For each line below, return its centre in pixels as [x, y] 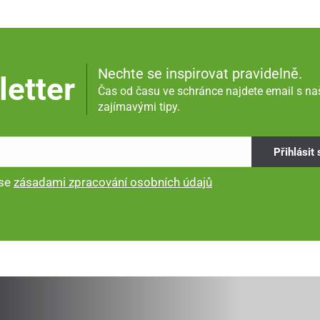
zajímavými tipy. [139, 106]
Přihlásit [295, 152]
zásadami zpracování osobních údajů [112, 182]
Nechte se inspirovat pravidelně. [200, 73]
